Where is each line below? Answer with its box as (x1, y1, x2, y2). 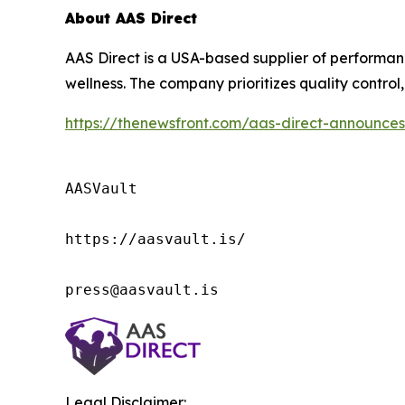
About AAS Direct (65, 9, 197, 27)
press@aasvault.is (65, 281, 219, 298)
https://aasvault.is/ (65, 231, 246, 248)
